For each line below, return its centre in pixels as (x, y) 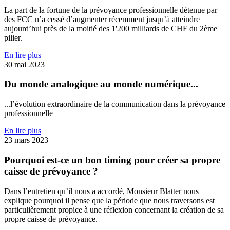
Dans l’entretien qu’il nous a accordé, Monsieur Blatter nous (101, 191)
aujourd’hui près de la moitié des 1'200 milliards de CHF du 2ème (111, 28)
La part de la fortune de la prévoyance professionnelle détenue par (111, 10)
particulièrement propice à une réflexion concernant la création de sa (114, 209)
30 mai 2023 (24, 64)
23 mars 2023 (26, 140)
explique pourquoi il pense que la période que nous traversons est (109, 200)
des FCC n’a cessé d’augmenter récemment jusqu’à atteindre (102, 19)
